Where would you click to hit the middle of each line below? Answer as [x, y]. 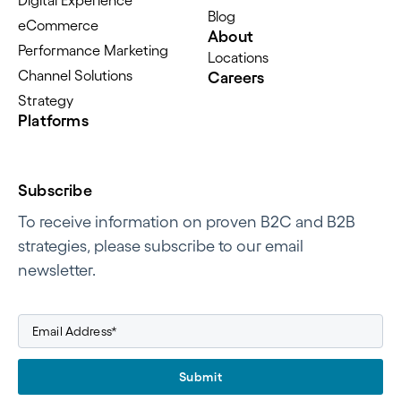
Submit [200, 376]
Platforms [53, 121]
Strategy [46, 101]
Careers [236, 78]
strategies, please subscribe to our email [161, 247]
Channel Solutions [75, 76]
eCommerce [58, 26]
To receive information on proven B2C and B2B [187, 222]
